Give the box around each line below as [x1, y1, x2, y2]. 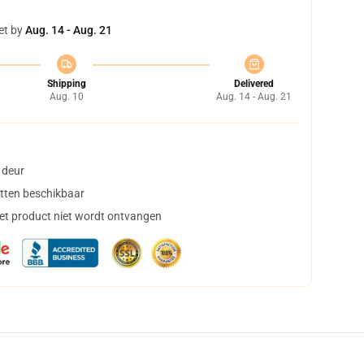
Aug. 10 [49, 91, 84, 102]
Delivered [234, 78, 274, 89]
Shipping [46, 78, 86, 89]
